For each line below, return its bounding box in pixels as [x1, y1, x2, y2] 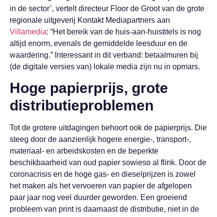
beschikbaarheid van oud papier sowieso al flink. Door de [10, 158, 206, 167]
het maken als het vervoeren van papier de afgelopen [10, 182, 192, 190]
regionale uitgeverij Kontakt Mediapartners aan [10, 15, 170, 24]
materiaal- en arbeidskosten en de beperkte [10, 147, 158, 155]
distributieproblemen [10, 97, 154, 114]
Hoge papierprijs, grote [10, 80, 168, 96]
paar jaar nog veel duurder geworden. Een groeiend [10, 193, 187, 202]
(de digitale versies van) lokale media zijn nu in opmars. [10, 62, 200, 71]
